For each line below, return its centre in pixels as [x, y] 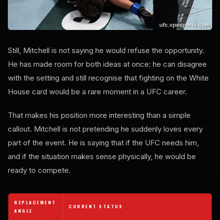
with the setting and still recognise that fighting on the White [108, 78]
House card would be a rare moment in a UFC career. [97, 92]
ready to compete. [39, 170]
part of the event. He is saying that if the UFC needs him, [103, 143]
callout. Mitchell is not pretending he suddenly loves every [105, 129]
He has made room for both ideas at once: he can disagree [107, 64]
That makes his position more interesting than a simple [99, 115]
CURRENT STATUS [96, 206]
